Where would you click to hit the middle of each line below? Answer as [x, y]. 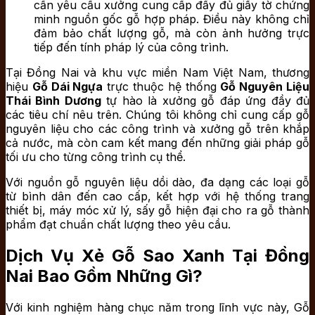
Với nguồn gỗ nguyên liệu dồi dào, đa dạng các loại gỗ [157, 182]
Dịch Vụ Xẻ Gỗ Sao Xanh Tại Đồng [157, 256]
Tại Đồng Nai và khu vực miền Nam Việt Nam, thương [157, 73]
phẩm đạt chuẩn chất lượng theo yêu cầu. [118, 225]
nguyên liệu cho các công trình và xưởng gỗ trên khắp [157, 129]
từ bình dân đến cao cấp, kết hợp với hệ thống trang [157, 197]
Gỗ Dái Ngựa [67, 87]
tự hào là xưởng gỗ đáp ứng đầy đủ [205, 101]
